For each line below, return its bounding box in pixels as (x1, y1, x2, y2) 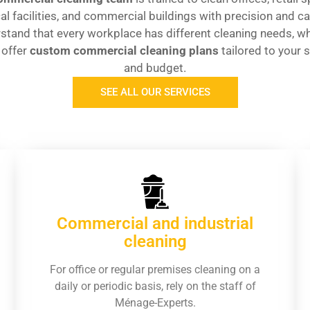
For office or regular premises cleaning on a (50, 263, 260, 276)
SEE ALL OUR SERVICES (100, 86, 210, 98)
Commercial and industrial (57, 214, 253, 233)
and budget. (124, 61, 186, 75)
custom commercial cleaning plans (29, 44, 219, 57)
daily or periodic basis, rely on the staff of (54, 280, 256, 293)
